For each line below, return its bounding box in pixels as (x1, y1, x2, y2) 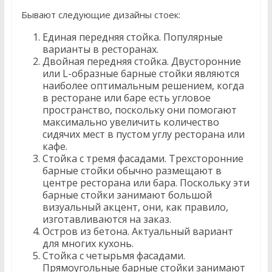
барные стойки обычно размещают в (42, 164, 222, 177)
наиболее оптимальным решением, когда (42, 79, 244, 92)
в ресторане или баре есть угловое (42, 91, 211, 104)
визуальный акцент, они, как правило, (42, 200, 228, 214)
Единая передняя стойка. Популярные (42, 30, 223, 44)
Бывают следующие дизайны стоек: (21, 8, 180, 21)
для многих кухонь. (42, 237, 134, 250)
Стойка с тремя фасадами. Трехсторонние (42, 152, 243, 165)
